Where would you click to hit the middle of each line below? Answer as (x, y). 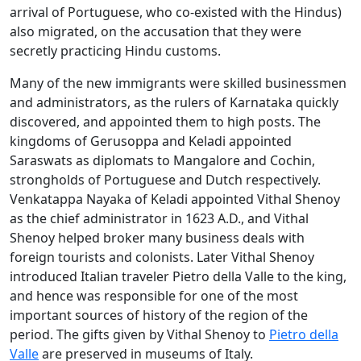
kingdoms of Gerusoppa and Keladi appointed (151, 141)
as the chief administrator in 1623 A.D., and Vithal (159, 219)
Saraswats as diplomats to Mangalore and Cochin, (162, 161)
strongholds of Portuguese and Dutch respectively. (165, 180)
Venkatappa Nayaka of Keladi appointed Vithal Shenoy (175, 199)
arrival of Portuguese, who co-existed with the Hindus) (176, 12)
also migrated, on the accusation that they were (156, 32)
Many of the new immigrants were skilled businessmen (178, 83)
